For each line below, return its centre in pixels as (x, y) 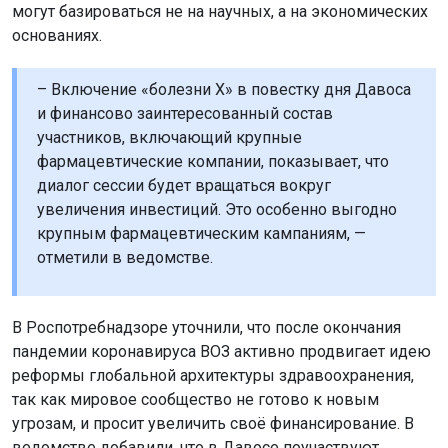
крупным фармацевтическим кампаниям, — (201, 234)
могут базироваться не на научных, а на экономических (220, 12)
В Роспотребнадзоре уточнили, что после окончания (206, 328)
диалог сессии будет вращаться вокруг (184, 186)
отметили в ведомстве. (125, 258)
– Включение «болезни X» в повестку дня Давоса (224, 90)
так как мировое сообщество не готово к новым (195, 400)
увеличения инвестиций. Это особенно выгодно (217, 210)
